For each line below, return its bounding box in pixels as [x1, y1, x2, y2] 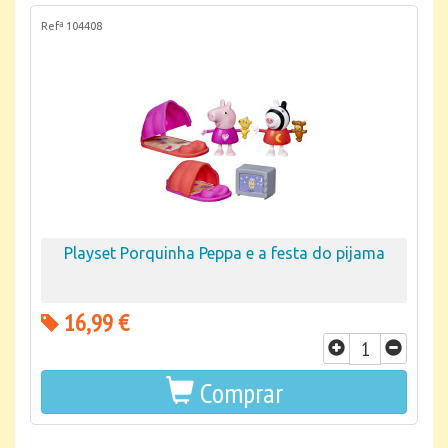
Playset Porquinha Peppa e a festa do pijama [63, 244, 385, 262]
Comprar [199, 374, 283, 411]
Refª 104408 [41, 20, 102, 32]
